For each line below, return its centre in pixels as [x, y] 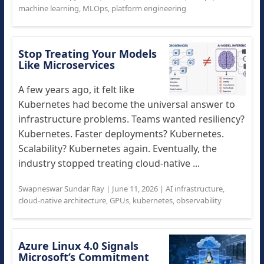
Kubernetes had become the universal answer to [126, 104]
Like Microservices [66, 65]
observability [199, 200]
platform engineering [148, 8]
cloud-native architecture [62, 200]
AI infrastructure [194, 189]
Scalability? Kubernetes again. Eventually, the [117, 148]
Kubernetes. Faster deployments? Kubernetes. [121, 134]
